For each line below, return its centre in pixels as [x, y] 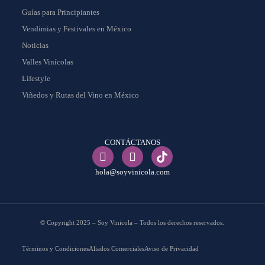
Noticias [35, 46]
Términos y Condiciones [55, 249]
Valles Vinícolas [47, 62]
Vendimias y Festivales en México [76, 29]
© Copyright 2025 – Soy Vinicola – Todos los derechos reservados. [132, 223]
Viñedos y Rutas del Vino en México [80, 95]
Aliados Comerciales [116, 249]
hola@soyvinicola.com [132, 172]
